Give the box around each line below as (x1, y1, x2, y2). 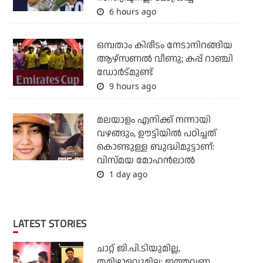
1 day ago (106, 168, 147, 180)
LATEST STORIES (18, 216, 87, 232)
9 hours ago (106, 80, 156, 92)
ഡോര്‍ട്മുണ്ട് (96, 66, 153, 80)
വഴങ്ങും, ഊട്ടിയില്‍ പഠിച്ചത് (96, 127, 217, 141)
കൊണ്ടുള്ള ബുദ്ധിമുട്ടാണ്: (96, 140, 214, 154)
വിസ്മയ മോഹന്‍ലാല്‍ (96, 154, 195, 168)
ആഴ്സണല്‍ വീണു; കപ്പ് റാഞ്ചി (96, 52, 233, 66)
